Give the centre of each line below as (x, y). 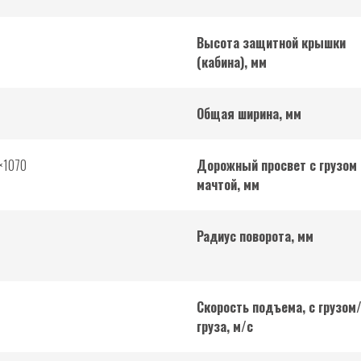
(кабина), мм (232, 62)
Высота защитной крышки (271, 43)
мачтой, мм (228, 185)
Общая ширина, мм (249, 114)
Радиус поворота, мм (255, 237)
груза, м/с (225, 327)
